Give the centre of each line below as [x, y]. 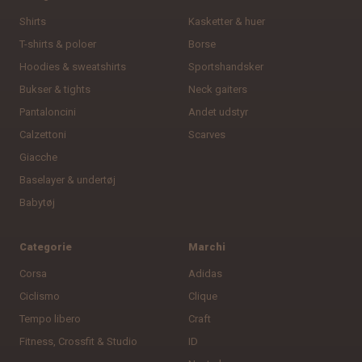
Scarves [207, 134]
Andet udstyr [218, 112]
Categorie [46, 246]
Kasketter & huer [227, 21]
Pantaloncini [48, 112]
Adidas [205, 273]
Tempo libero [50, 318]
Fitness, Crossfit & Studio [78, 341]
